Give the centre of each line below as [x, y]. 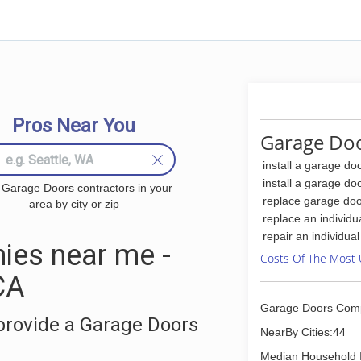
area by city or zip [74, 204]
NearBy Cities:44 [303, 332]
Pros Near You [74, 126]
